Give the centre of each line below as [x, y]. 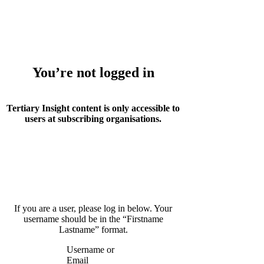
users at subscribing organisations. [93, 118]
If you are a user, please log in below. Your [93, 208]
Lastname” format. [93, 229]
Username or [90, 249]
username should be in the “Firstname [93, 219]
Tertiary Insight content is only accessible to [93, 108]
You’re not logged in [93, 72]
